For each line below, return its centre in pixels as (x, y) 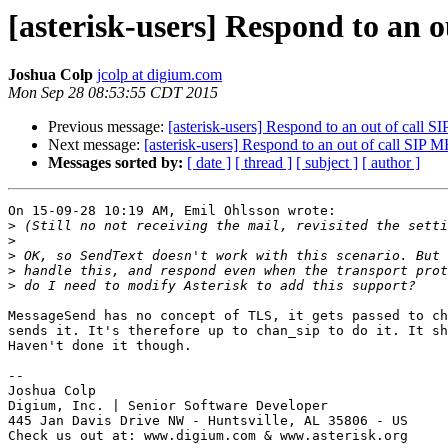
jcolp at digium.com (159, 75)
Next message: (96, 145)
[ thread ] (263, 163)
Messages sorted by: (115, 163)
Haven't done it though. (100, 346)
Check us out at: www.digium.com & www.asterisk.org (208, 436)
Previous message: (108, 127)
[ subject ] (327, 163)
